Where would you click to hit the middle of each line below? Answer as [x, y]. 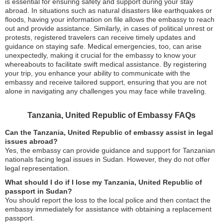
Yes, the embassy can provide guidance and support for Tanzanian [110, 151]
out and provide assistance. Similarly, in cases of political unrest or [109, 29]
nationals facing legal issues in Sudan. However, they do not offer [108, 160]
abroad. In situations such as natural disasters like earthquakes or [109, 11]
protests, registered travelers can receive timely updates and [100, 38]
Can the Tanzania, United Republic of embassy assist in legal [109, 133]
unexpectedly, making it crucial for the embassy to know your [101, 56]
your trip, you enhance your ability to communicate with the [98, 73]
